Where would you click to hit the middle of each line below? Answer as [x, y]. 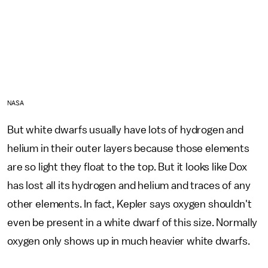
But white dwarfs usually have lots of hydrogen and [125, 130]
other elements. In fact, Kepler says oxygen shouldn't [130, 204]
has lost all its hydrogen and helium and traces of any [129, 185]
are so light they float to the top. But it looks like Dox [127, 167]
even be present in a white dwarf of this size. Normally [133, 222]
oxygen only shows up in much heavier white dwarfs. [130, 241]
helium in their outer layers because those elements [128, 148]
